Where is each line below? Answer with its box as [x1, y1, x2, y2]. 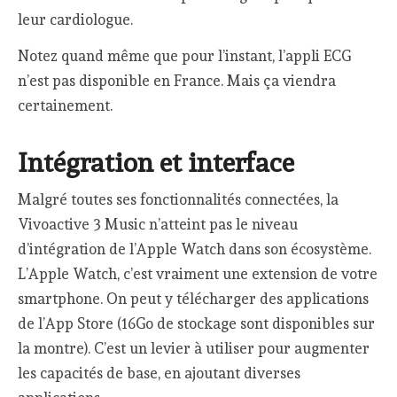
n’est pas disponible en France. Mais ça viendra [18, 71, 337, 90]
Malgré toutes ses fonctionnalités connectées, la [18, 191, 339, 209]
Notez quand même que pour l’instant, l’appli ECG [18, 46, 352, 65]
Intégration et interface [18, 146, 295, 178]
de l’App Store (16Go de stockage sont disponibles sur [18, 315, 376, 333]
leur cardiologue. [18, 10, 134, 28]
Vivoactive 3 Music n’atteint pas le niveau [18, 215, 299, 234]
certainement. [18, 96, 113, 114]
